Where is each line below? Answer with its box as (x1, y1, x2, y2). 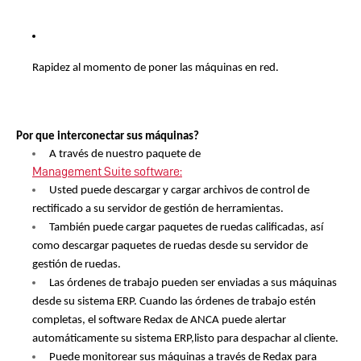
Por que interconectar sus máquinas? (16, 130, 199, 143)
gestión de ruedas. (32, 258, 121, 271)
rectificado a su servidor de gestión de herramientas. (32, 202, 284, 215)
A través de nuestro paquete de (49, 147, 203, 160)
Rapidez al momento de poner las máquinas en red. (32, 61, 281, 74)
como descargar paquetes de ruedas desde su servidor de (32, 239, 308, 252)
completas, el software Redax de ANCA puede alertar (32, 313, 286, 326)
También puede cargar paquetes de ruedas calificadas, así (49, 221, 323, 234)
